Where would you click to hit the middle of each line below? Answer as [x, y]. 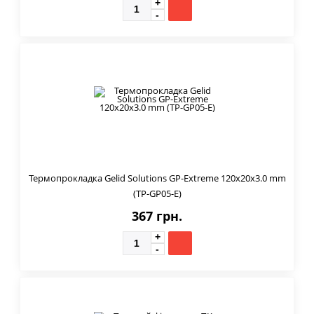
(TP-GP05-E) [157, 193]
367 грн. [157, 216]
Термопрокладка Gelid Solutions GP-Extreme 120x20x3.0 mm [157, 178]
